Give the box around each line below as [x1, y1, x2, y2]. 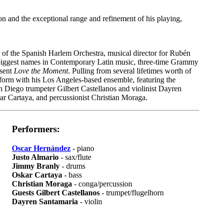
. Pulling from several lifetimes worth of [68, 66, 191, 75]
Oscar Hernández [12, 144, 71, 152]
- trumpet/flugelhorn [100, 188, 164, 197]
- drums [60, 161, 85, 170]
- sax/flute [59, 152, 91, 161]
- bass [62, 170, 82, 179]
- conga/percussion [72, 179, 132, 188]
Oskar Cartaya [12, 170, 62, 179]
